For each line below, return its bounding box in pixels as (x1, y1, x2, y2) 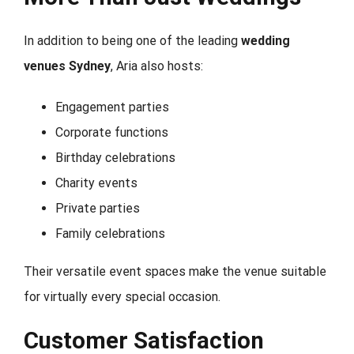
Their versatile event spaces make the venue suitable (24, 263, 326, 279)
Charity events (55, 175, 137, 190)
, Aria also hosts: (111, 58, 203, 73)
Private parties (55, 200, 140, 216)
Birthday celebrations (55, 149, 175, 165)
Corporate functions (55, 124, 168, 140)
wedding (241, 32, 290, 48)
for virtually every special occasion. (24, 288, 220, 304)
